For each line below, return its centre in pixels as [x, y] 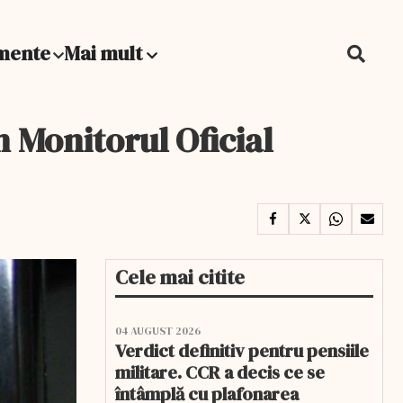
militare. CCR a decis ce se [220, 372]
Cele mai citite [180, 277]
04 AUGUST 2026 [158, 331]
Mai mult [105, 53]
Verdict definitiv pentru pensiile [242, 351]
